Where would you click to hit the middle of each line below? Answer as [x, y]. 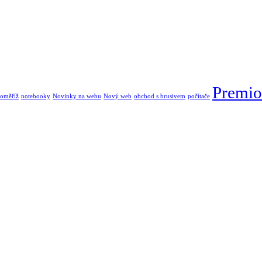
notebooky [36, 96]
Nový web [118, 96]
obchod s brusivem [160, 96]
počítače [199, 96]
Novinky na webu [77, 96]
